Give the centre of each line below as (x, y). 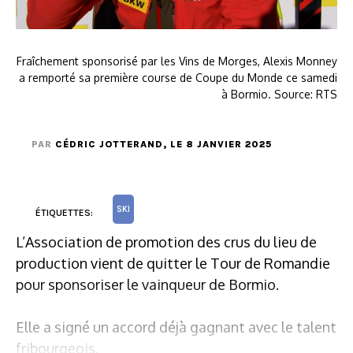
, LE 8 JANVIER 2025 (217, 144)
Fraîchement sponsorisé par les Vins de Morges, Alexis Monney (177, 61)
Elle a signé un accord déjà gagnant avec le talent (176, 327)
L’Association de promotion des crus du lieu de (166, 242)
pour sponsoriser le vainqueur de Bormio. (147, 284)
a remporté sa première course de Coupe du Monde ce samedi (178, 77)
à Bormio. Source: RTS (279, 94)
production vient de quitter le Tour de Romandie (173, 263)
